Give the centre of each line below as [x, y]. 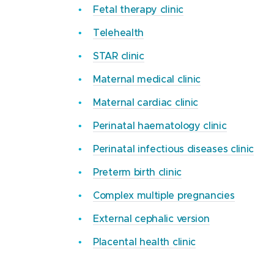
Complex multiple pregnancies [164, 195]
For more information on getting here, [152, 9]
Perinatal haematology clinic [160, 125]
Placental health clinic [145, 241]
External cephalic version [151, 218]
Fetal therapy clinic [138, 9]
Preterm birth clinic [137, 172]
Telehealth [118, 32]
